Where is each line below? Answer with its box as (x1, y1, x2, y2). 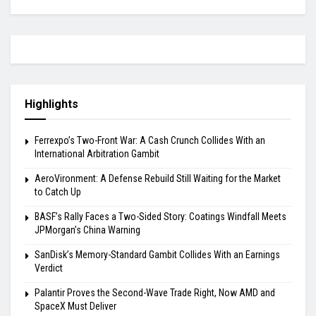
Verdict (35, 262, 63, 274)
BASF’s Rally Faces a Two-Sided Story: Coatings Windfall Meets (35, 210, 286, 222)
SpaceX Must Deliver (35, 300, 116, 312)
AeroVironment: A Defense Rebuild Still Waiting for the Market (35, 172, 281, 184)
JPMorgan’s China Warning (35, 224, 140, 236)
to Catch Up (35, 186, 81, 197)
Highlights (25, 97, 78, 111)
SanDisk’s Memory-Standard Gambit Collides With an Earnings (35, 248, 280, 260)
